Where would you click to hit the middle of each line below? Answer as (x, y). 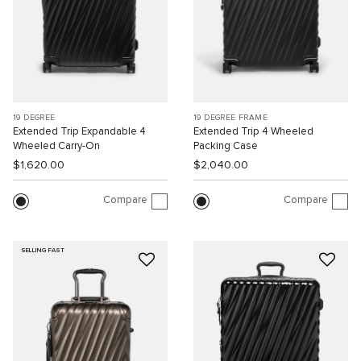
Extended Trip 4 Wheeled (253, 131)
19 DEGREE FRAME (230, 117)
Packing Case (226, 146)
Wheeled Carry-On (56, 146)
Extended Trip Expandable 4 (79, 131)
